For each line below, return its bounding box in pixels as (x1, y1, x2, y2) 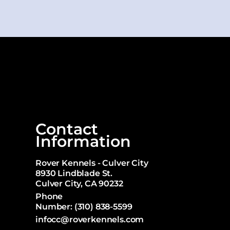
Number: (35, 202, 74, 212)
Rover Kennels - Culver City (35, 158, 148, 168)
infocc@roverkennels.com (35, 215, 144, 224)
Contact (35, 120, 98, 139)
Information (35, 132, 131, 151)
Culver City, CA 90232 (35, 179, 123, 188)
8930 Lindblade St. (35, 168, 113, 178)
